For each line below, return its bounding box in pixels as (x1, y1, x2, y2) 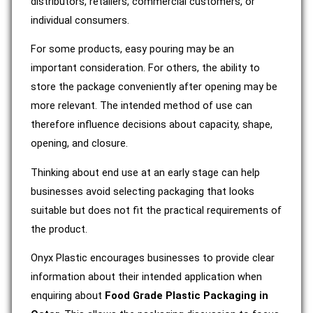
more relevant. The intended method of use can (31, 99, 252, 112)
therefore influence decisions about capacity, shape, (31, 118, 272, 131)
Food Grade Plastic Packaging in (105, 289, 268, 303)
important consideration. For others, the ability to (31, 61, 260, 75)
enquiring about (31, 289, 105, 303)
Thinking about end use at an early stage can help (31, 166, 260, 179)
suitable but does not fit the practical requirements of (31, 203, 282, 217)
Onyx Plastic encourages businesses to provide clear (31, 252, 275, 265)
